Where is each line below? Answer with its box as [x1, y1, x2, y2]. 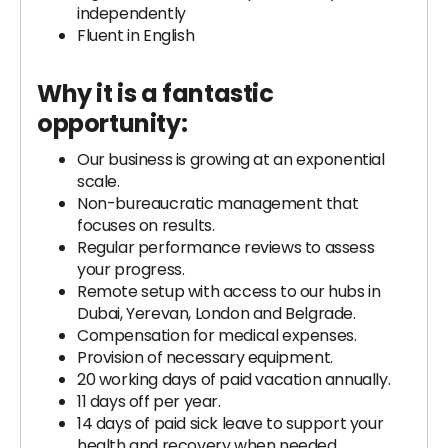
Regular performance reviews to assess [77, 236, 375, 259]
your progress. [77, 258, 185, 281]
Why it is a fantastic [37, 77, 274, 110]
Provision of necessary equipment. [77, 346, 333, 369]
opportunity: [37, 107, 188, 140]
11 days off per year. [77, 390, 221, 413]
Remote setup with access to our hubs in [77, 280, 381, 303]
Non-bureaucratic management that [77, 192, 359, 215]
